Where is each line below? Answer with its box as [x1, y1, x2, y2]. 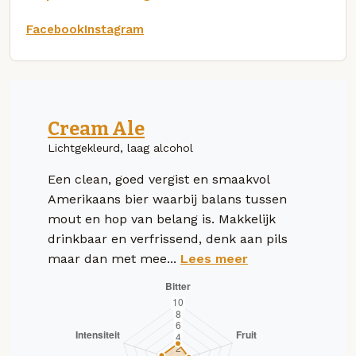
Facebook [26, 21, 84, 37]
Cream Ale [48, 117, 145, 140]
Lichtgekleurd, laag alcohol [48, 141, 193, 154]
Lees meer [180, 250, 248, 266]
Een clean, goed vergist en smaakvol [48, 171, 269, 187]
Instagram [84, 21, 144, 37]
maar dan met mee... [48, 250, 180, 266]
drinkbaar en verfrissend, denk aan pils [48, 230, 288, 246]
